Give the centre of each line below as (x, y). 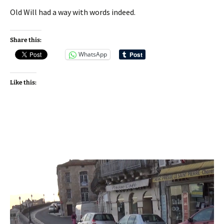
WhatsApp (93, 54)
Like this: (23, 82)
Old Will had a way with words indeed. (73, 12)
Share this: (26, 40)
